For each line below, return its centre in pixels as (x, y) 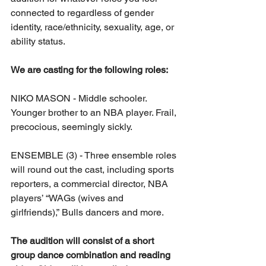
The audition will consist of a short (83, 241)
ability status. (38, 41)
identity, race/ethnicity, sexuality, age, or (94, 27)
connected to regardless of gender (83, 13)
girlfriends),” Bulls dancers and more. (87, 212)
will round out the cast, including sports (94, 170)
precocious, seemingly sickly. (72, 127)
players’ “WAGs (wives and (68, 198)
